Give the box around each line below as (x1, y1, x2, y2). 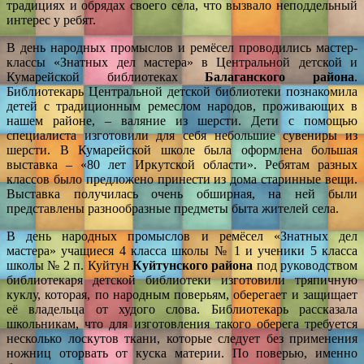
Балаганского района (177, 69, 355, 84)
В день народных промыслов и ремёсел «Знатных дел (6, 228, 357, 243)
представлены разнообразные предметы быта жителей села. (6, 201, 339, 215)
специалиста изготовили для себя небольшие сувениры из (6, 128, 357, 142)
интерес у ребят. (6, 12, 96, 27)
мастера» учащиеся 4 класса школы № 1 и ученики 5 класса (6, 243, 357, 258)
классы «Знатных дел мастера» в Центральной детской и (6, 54, 357, 69)
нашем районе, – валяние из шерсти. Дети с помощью (6, 113, 357, 128)
